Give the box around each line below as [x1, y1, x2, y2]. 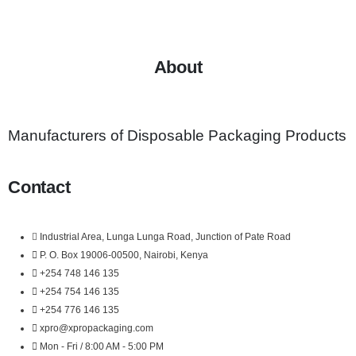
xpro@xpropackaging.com [39, 323, 153, 334]
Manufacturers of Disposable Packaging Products [8, 127, 346, 145]
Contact [8, 177, 71, 198]
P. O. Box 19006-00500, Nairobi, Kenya [39, 250, 208, 261]
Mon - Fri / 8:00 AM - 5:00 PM [39, 341, 164, 352]
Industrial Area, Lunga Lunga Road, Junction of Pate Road [39, 231, 291, 242]
